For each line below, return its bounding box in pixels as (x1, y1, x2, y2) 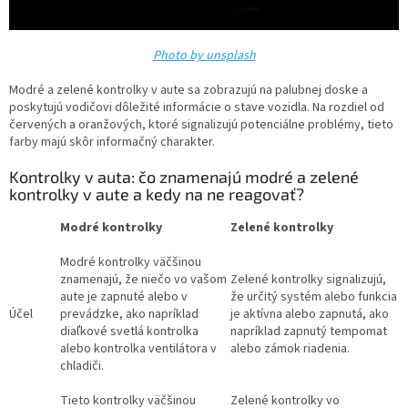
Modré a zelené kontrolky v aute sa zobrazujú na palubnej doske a (9, 81, 368, 100)
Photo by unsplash (152, 46, 256, 66)
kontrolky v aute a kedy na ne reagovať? (9, 184, 304, 205)
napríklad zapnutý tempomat (230, 322, 387, 342)
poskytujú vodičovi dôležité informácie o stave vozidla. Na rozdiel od (9, 98, 384, 117)
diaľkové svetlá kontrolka (60, 322, 199, 342)
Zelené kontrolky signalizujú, (230, 270, 386, 290)
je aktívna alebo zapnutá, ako (230, 305, 389, 324)
